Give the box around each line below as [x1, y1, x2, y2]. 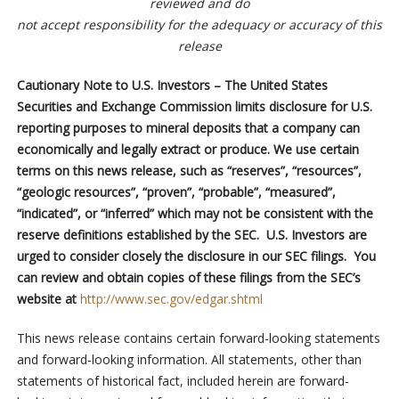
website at [16, 290, 77, 308]
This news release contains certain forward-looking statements [16, 330, 380, 347]
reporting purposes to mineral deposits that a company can [16, 119, 360, 137]
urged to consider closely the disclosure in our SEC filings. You [16, 248, 376, 265]
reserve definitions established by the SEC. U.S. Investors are [16, 226, 367, 244]
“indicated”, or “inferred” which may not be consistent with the [16, 205, 373, 223]
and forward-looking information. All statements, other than [16, 351, 362, 369]
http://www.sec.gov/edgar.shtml [79, 290, 263, 308]
